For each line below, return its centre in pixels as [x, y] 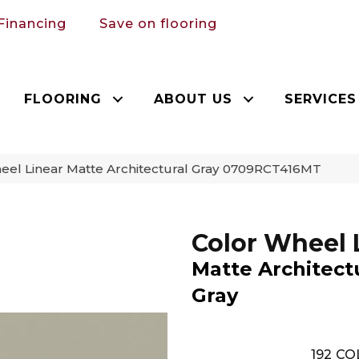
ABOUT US [194, 99]
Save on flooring [158, 23]
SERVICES [321, 99]
